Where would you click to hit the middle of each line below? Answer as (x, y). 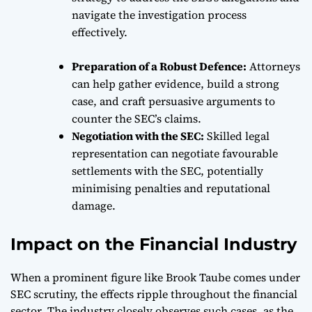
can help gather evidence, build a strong (175, 83)
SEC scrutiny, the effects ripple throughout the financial (154, 294)
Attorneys (273, 66)
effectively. (100, 32)
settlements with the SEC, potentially (167, 170)
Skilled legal (237, 135)
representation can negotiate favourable (175, 153)
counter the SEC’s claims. (136, 118)
